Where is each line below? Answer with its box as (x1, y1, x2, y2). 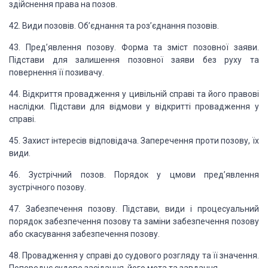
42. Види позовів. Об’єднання (9, 21, 124, 31)
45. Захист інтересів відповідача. (9, 136, 139, 145)
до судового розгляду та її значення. (111, 251, 260, 260)
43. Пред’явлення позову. (9, 42, 116, 52)
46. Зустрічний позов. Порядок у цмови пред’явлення (9, 170, 259, 179)
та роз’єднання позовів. (124, 21, 219, 31)
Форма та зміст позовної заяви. (115, 42, 260, 52)
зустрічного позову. (9, 182, 88, 192)
